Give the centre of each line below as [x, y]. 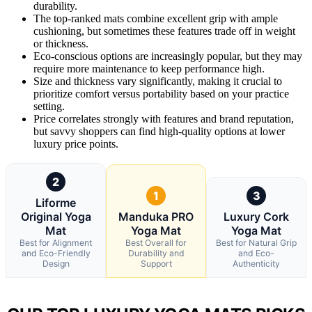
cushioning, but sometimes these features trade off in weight [164, 31]
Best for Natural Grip [256, 242]
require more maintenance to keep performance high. [149, 68]
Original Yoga [56, 216]
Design [56, 263]
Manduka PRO [156, 216]
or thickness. [61, 43]
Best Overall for [156, 242]
